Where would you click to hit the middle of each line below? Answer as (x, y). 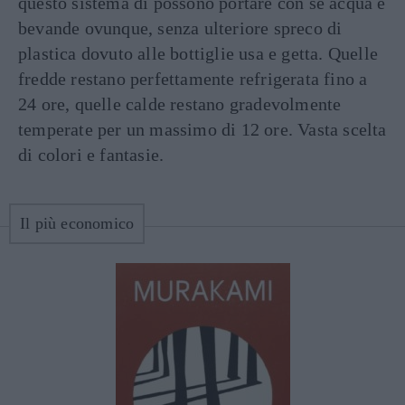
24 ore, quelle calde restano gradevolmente (180, 104)
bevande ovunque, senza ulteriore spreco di (180, 28)
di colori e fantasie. (91, 155)
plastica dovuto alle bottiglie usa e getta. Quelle (198, 53)
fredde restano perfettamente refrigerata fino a (193, 79)
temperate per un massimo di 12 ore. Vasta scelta (202, 129)
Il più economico (77, 223)
